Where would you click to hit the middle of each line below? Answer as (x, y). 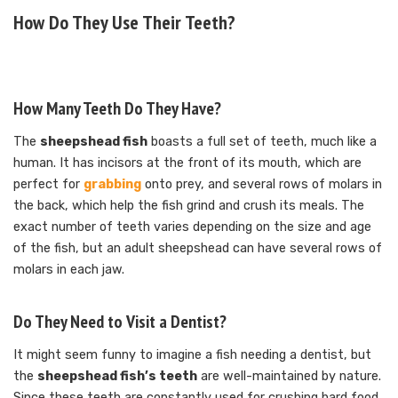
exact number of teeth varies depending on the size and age (192, 227)
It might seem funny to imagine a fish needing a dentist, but (192, 354)
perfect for (48, 184)
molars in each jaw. (69, 269)
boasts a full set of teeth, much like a (262, 141)
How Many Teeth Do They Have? (117, 108)
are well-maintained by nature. (289, 376)
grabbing (112, 184)
